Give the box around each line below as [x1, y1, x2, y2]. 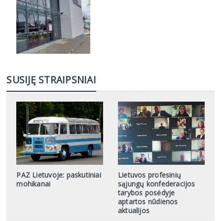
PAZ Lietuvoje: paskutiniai [16, 170, 101, 180]
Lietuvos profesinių [117, 170, 181, 180]
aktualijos [117, 206, 150, 216]
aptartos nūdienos [117, 197, 178, 207]
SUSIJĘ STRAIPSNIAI [6, 73, 96, 86]
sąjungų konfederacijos [117, 179, 195, 189]
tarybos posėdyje [117, 188, 175, 198]
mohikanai [16, 179, 51, 189]
